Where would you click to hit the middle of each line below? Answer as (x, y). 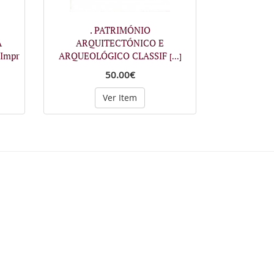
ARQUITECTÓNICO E (120, 43)
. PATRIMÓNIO (120, 30)
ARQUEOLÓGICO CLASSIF (114, 55)
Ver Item (120, 97)
